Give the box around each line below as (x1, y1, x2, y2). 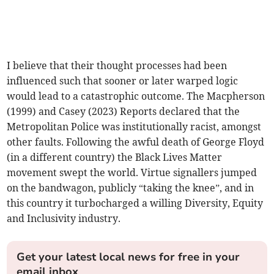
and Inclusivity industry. (7, 212, 121, 224)
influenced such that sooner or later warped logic (7, 74, 239, 87)
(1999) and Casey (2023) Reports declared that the (7, 105, 240, 117)
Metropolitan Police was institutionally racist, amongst (7, 120, 262, 133)
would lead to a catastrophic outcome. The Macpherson (7, 89, 265, 102)
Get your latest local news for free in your (17, 249, 240, 264)
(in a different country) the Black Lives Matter (7, 150, 223, 163)
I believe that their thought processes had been (7, 59, 228, 72)
